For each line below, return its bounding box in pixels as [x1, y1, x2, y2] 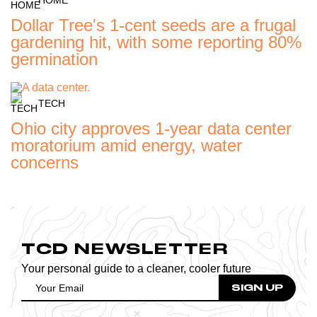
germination [11, 49, 98, 69]
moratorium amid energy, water [11, 135, 242, 155]
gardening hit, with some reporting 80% [11, 32, 301, 52]
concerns [11, 152, 79, 172]
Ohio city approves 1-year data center [11, 118, 292, 138]
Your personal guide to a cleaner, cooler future [21, 262, 251, 275]
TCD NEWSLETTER [21, 239, 229, 258]
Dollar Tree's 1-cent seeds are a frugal [11, 15, 296, 35]
